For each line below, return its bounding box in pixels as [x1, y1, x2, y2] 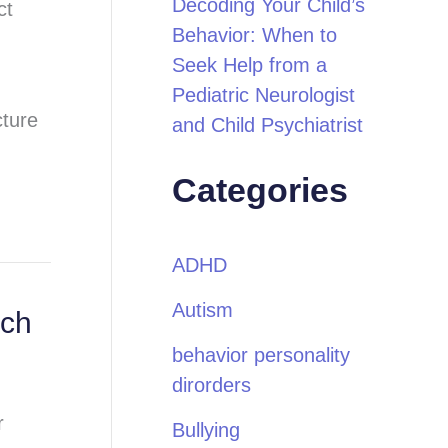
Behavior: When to [172, 24, 337, 46]
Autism [172, 299, 233, 321]
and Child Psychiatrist [172, 114, 363, 136]
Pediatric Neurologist [172, 84, 355, 106]
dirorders [172, 374, 251, 396]
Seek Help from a [172, 54, 327, 76]
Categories [172, 171, 348, 209]
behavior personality [172, 344, 350, 366]
